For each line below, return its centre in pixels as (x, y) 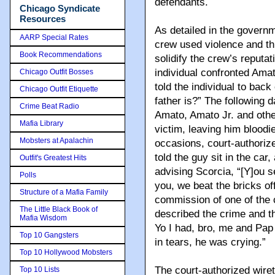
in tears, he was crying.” (210, 242)
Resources (43, 19)
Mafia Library (41, 123)
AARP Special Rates (54, 37)
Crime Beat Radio (49, 106)
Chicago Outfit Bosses (56, 72)
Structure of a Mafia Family (64, 192)
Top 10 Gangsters (49, 235)
